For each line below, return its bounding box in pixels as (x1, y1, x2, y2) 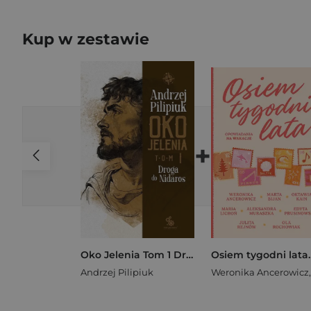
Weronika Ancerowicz (211, 267, 309, 278)
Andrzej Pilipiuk (81, 267, 153, 278)
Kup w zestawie (22, 30, 149, 49)
